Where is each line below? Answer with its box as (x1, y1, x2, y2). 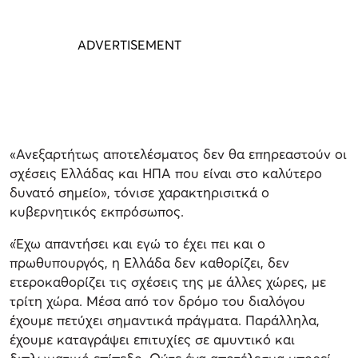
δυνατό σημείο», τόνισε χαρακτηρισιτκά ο (10, 184, 269, 201)
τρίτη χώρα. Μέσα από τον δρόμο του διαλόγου (10, 292, 305, 310)
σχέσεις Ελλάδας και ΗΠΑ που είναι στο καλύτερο (10, 165, 322, 182)
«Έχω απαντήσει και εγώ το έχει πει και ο (10, 235, 265, 253)
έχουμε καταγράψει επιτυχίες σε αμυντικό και (10, 331, 295, 348)
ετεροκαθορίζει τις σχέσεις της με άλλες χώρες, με (10, 273, 326, 291)
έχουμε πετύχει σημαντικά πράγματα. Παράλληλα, (10, 312, 320, 329)
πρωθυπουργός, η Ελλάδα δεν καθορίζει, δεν (10, 254, 289, 272)
